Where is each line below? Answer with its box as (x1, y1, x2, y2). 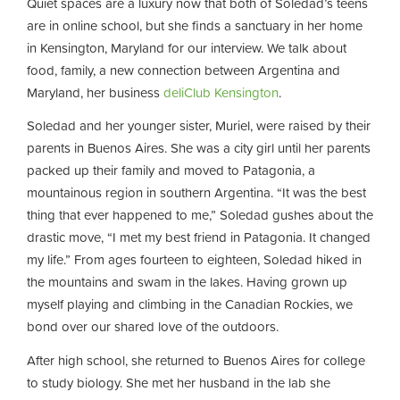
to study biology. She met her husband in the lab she (27, 371, 330, 393)
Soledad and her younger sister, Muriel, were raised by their (27, 115, 371, 136)
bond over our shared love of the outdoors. (27, 316, 279, 337)
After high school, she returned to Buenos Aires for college (27, 349, 365, 371)
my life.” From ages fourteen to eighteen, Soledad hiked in (27, 249, 362, 270)
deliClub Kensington (163, 81, 279, 103)
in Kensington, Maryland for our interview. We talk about (27, 37, 346, 58)
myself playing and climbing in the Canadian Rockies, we (27, 294, 353, 314)
